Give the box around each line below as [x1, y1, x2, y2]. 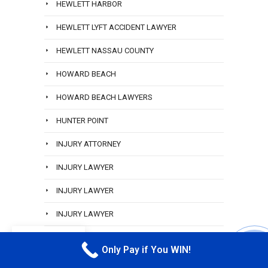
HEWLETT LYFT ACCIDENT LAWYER [56, 23, 176, 32]
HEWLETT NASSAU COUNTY [56, 46, 154, 56]
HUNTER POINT [56, 116, 108, 126]
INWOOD [56, 233, 87, 242]
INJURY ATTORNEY [56, 139, 121, 149]
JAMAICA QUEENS [56, 256, 121, 266]
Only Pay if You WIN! [101, 245, 191, 255]
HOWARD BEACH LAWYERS [56, 93, 153, 102]
